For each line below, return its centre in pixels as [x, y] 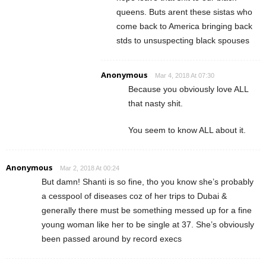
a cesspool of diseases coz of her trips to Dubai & [134, 196]
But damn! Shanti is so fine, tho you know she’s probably [148, 182]
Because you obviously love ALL [188, 89]
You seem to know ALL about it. [187, 130]
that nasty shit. [156, 104]
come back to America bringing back [184, 26]
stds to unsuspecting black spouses [183, 41]
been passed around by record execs [112, 239]
